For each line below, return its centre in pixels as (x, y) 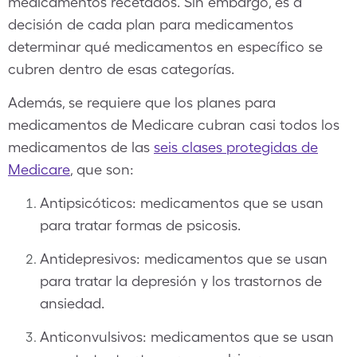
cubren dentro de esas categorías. (121, 69)
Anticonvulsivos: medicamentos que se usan (187, 337)
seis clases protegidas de (236, 147)
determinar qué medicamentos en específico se (165, 47)
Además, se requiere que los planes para (142, 102)
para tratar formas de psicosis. (140, 225)
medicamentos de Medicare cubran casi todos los (174, 125)
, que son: (102, 169)
